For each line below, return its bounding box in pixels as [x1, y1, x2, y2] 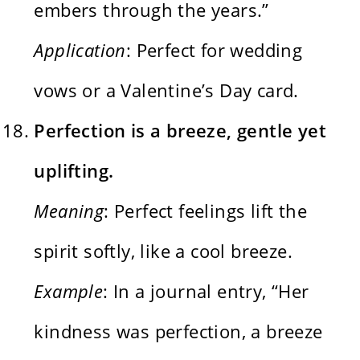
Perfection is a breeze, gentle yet [34, 117, 327, 142]
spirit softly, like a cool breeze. [34, 238, 293, 263]
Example [34, 278, 104, 303]
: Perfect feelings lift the [104, 198, 308, 223]
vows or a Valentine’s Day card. [34, 77, 299, 102]
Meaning [34, 198, 104, 223]
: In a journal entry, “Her [103, 278, 309, 303]
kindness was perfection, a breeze [34, 318, 323, 343]
